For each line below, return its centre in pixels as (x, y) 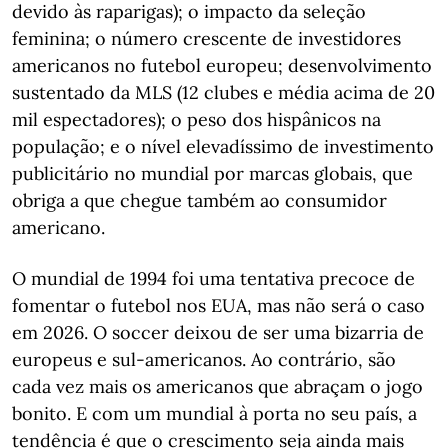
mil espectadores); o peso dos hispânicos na (196, 119)
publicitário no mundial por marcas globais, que (212, 173)
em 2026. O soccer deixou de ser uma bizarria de (218, 332)
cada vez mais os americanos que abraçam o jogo (217, 386)
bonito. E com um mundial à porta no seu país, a (214, 413)
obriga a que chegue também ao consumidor (199, 200)
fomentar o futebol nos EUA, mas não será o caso (218, 305)
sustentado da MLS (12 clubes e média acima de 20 (223, 92)
